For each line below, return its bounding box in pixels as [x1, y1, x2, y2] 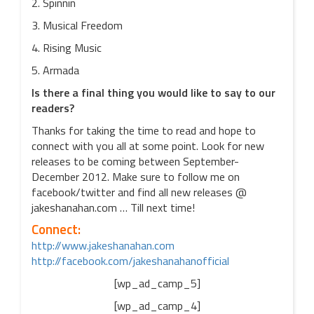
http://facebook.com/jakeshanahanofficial [32, 252, 229, 269]
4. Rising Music [32, 39, 102, 56]
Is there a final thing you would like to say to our [32, 84, 275, 101]
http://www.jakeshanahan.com [32, 237, 175, 254]
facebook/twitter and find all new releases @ [32, 184, 247, 200]
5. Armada [32, 62, 79, 78]
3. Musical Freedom [32, 17, 123, 34]
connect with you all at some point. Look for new [32, 137, 264, 154]
